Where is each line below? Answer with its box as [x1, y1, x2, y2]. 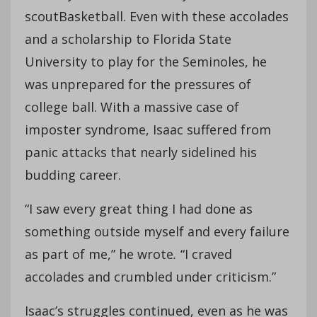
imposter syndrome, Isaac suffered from [25, 120, 271, 138]
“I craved [180, 245, 232, 263]
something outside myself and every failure [25, 222, 289, 240]
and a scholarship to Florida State [25, 30, 231, 47]
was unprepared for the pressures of [25, 75, 251, 93]
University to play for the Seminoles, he [25, 52, 267, 70]
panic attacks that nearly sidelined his [25, 143, 257, 161]
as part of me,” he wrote [25, 245, 173, 263]
